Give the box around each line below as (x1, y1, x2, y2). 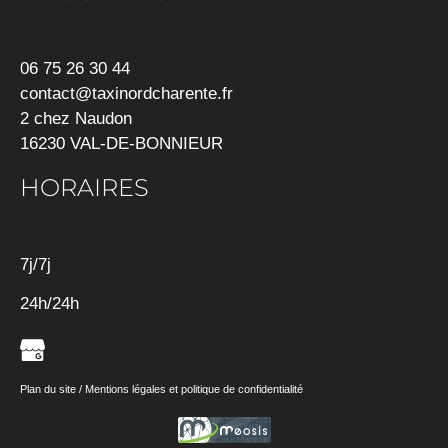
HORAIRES (20, 173, 149, 202)
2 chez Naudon (20, 109, 132, 128)
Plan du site (20, 383, 76, 396)
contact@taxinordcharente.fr (20, 84, 233, 103)
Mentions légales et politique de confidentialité (85, 383, 303, 396)
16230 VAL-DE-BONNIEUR (20, 134, 223, 153)
